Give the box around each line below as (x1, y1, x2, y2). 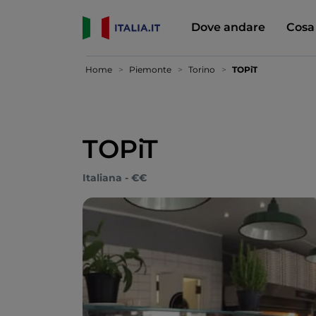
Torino (188, 64, 215, 75)
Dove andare (190, 20, 265, 34)
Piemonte (129, 64, 171, 75)
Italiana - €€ (83, 171, 147, 184)
